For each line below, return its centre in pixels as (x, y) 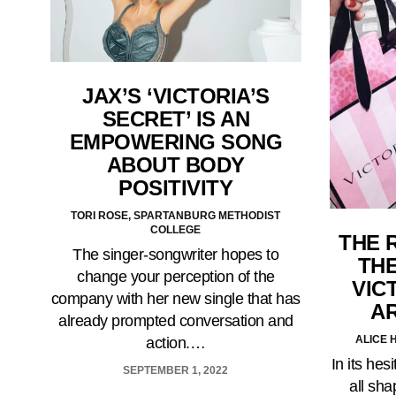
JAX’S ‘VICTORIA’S (176, 96)
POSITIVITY (176, 188)
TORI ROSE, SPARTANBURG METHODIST (176, 216)
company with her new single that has (175, 299)
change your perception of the (176, 277)
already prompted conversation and (176, 321)
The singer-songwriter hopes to (176, 255)
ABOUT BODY (175, 165)
